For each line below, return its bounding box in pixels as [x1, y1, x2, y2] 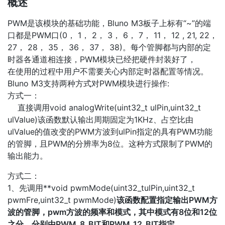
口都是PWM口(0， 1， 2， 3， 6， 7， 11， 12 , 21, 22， [8, 30, 217, 40]
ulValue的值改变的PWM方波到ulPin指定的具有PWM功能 [8, 126, 212, 137]
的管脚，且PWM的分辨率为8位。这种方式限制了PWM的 [8, 138, 212, 149]
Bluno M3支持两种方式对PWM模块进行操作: [8, 78, 169, 88]
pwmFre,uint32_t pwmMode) [8, 194, 117, 205]
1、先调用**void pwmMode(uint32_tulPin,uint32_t [8, 182, 195, 193]
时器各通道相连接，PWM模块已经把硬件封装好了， [8, 54, 196, 64]
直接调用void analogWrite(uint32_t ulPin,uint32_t [8, 102, 201, 113]
